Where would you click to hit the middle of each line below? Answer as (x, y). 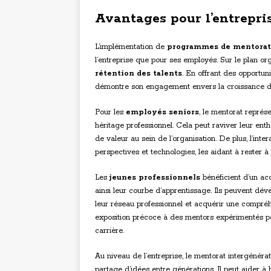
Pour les (110, 113)
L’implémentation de (131, 47)
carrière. (109, 231)
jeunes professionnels (155, 178)
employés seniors (162, 113)
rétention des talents (139, 74)
